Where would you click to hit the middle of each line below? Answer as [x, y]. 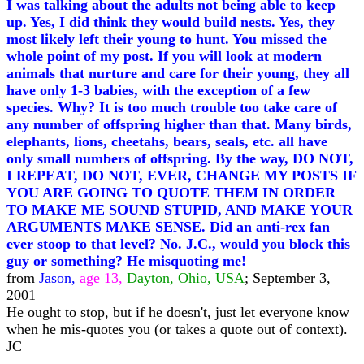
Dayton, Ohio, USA [186, 278]
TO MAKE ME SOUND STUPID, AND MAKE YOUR [180, 210]
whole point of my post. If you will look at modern [164, 56]
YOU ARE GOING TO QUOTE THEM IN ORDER [171, 193]
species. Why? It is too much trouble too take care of [172, 107]
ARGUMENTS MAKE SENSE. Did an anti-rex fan [168, 227]
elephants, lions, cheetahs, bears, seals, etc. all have [167, 141]
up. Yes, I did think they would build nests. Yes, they [171, 22]
